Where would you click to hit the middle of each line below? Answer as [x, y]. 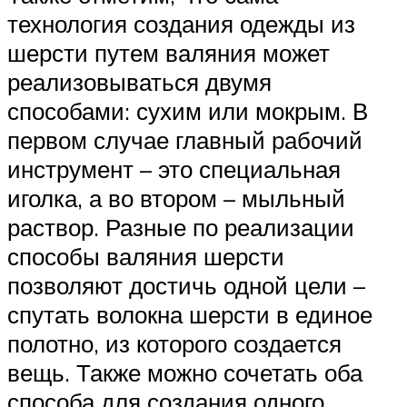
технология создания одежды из [181, 23]
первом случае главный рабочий [185, 139]
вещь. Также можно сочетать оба [185, 372]
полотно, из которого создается [174, 343]
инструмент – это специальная [174, 169]
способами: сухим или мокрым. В [188, 110]
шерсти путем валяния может [169, 52]
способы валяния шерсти [146, 256]
